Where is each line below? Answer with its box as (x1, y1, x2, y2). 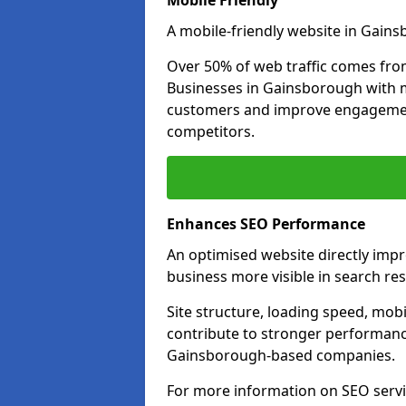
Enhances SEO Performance (167, 214, 365, 234)
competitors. (167, 121, 255, 141)
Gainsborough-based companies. (167, 345, 395, 365)
